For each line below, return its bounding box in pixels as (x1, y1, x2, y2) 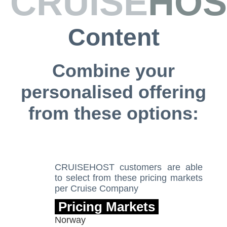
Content (67, 24, 160, 51)
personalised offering (21, 82, 206, 102)
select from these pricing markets (65, 173, 203, 183)
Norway (55, 215, 86, 225)
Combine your (52, 60, 175, 81)
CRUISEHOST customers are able (55, 162, 203, 172)
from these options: (28, 103, 199, 124)
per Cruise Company (55, 183, 138, 194)
